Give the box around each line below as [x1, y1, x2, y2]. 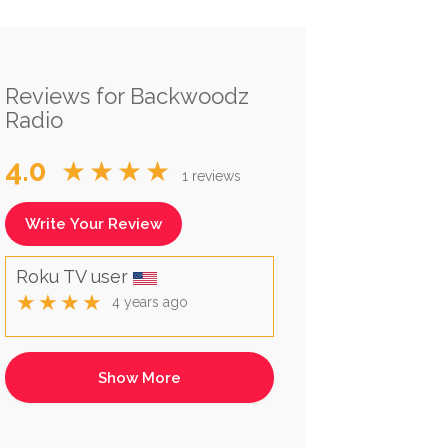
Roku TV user [15, 266, 133, 288]
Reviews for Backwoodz [4, 83, 249, 110]
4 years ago [111, 294, 188, 311]
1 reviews [181, 168, 241, 185]
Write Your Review [24, 215, 162, 234]
